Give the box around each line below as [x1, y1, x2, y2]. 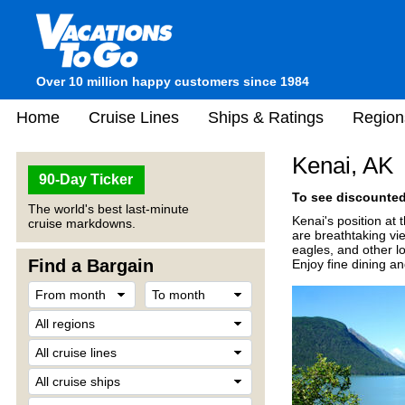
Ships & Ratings [208, 108, 324, 127]
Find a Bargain [28, 256, 154, 276]
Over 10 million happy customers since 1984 [36, 74, 309, 89]
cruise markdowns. [28, 216, 136, 231]
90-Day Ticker [39, 172, 134, 187]
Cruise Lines [89, 108, 179, 127]
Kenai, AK [292, 152, 393, 179]
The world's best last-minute [28, 202, 189, 216]
